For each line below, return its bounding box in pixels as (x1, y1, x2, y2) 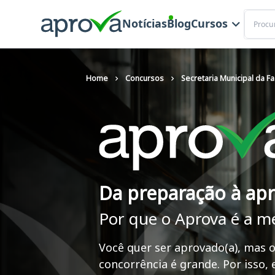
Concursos (125, 73, 164, 83)
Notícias (122, 16, 167, 31)
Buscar (242, 9, 271, 21)
